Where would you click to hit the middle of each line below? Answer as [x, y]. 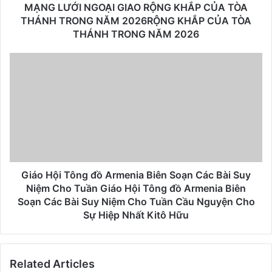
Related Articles [52, 263]
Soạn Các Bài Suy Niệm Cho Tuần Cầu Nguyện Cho [136, 201]
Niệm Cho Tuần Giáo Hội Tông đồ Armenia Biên [136, 188]
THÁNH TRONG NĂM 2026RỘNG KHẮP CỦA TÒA [136, 20]
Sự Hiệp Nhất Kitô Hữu [136, 215]
